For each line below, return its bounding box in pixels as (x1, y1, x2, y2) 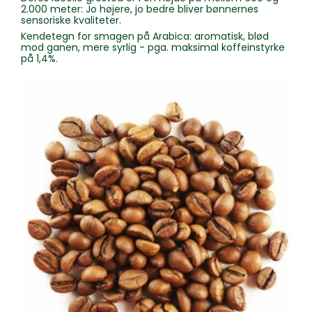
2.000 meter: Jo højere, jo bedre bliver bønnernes (21, 1, 258, 16)
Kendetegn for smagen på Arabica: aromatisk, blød (21, 29, 269, 43)
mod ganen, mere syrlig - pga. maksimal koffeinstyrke (21, 40, 285, 54)
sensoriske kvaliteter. (21, 13, 121, 27)
